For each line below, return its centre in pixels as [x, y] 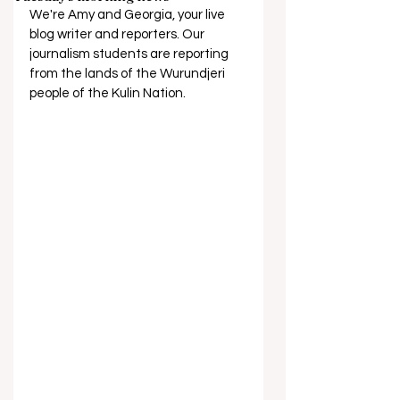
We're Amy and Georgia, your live [129, 15]
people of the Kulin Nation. [108, 93]
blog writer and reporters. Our [118, 34]
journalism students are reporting [130, 54]
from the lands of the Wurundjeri [129, 74]
